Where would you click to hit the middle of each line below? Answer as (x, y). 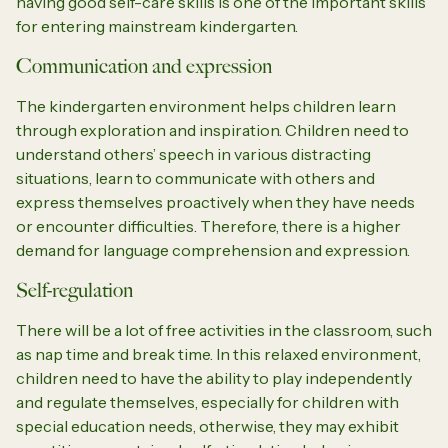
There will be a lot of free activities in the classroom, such (224, 329)
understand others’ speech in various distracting (193, 153)
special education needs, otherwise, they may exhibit (207, 425)
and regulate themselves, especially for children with (207, 401)
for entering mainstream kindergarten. (157, 25)
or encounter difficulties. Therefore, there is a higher (208, 225)
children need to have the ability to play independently (214, 377)
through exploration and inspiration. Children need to (212, 129)
